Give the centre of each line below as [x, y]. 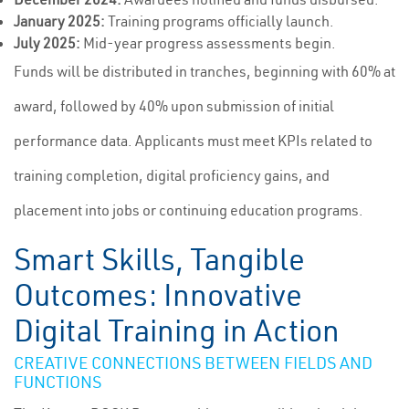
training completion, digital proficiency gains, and [172, 175]
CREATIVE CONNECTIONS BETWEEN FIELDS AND [193, 363]
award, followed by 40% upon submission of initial [174, 106]
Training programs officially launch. [220, 21]
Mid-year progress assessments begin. [208, 43]
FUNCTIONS [58, 382]
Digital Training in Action [177, 330]
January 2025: [59, 21]
